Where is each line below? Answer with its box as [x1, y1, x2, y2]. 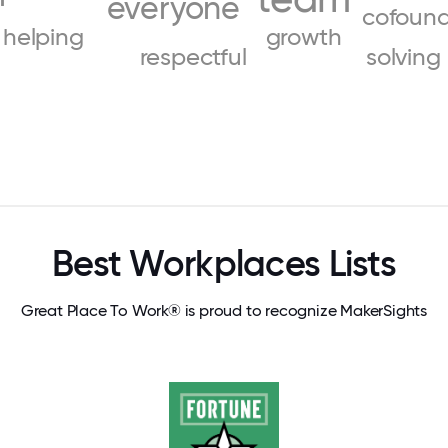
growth [265, 23, 342, 52]
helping [3, 23, 84, 52]
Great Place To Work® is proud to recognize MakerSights [20, 301, 428, 320]
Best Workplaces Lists [52, 242, 396, 285]
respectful [139, 43, 247, 72]
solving [366, 43, 441, 72]
